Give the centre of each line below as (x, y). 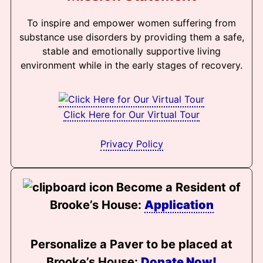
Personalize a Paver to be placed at (131, 244)
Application (179, 205)
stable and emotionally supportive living (131, 51)
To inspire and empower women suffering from (131, 23)
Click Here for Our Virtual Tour (131, 114)
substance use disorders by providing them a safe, (131, 37)
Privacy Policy (131, 144)
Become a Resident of (178, 188)
